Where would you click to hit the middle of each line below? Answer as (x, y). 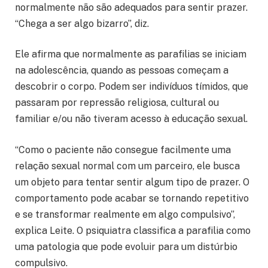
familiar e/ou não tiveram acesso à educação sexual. (131, 119)
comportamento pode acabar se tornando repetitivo (132, 198)
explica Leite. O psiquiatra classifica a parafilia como (133, 230)
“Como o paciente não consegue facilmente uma (123, 150)
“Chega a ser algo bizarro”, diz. (82, 23)
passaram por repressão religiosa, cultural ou (117, 103)
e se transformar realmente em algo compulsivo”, (125, 214)
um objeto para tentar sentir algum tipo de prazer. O (132, 182)
